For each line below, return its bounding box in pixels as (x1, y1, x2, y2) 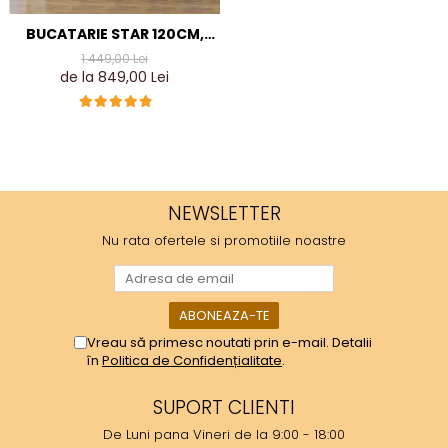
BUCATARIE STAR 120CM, (25, 23, 204, 44)
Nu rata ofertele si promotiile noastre (102, 230, 346, 250)
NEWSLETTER (167, 199, 281, 227)
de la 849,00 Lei (60, 66, 169, 87)
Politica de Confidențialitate (102, 350, 282, 370)
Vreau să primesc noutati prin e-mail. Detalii (87, 332, 372, 352)
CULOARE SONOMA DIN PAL (17, 44, 212, 65)
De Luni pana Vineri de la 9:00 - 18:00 (103, 424, 345, 444)
